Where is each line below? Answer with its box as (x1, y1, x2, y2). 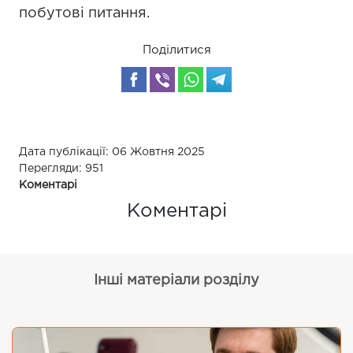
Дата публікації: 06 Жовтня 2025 (19, 147, 205, 158)
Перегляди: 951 (19, 164, 103, 174)
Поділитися (142, 45, 211, 56)
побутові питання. (19, 7, 150, 20)
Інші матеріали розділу (94, 274, 259, 288)
